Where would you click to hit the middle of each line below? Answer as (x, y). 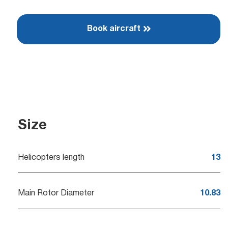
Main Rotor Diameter (56, 194)
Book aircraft (113, 29)
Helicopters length (51, 158)
